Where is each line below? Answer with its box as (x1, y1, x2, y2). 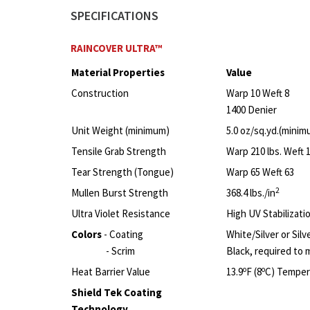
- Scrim (106, 244, 135, 258)
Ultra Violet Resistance (71, 207, 170, 221)
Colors (71, 228, 102, 241)
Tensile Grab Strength (71, 145, 166, 158)
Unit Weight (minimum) (71, 124, 170, 138)
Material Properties (71, 66, 165, 80)
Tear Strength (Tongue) (71, 165, 174, 179)
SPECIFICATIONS (71, 8, 158, 24)
